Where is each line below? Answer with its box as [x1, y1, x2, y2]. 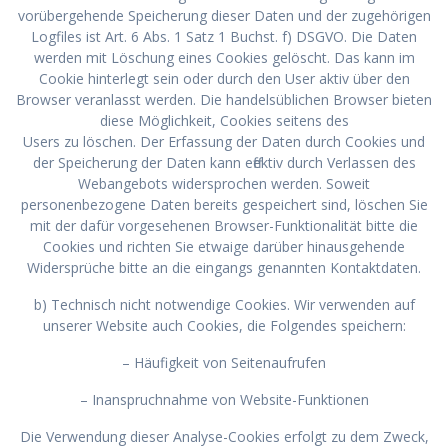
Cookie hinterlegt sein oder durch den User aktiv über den [38, 68, 410, 88]
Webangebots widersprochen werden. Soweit [78, 173, 370, 193]
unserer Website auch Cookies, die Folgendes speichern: [42, 315, 406, 335]
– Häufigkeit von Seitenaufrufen [122, 352, 326, 372]
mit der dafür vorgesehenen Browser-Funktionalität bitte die [30, 215, 418, 235]
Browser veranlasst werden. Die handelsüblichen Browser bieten [16, 89, 432, 109]
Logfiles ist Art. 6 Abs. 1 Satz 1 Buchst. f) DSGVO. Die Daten [31, 26, 417, 46]
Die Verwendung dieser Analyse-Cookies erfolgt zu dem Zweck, [19, 426, 429, 446]
